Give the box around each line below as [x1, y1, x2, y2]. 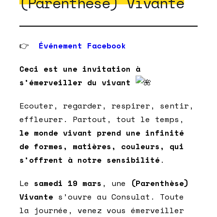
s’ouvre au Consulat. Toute [53, 191, 184, 203]
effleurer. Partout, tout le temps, [19, 113, 184, 125]
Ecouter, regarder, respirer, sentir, [19, 100, 194, 112]
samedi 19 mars [34, 177, 102, 189]
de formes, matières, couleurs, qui [19, 140, 184, 153]
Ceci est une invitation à [19, 63, 140, 75]
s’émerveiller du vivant [19, 77, 131, 89]
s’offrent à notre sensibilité [19, 154, 160, 166]
